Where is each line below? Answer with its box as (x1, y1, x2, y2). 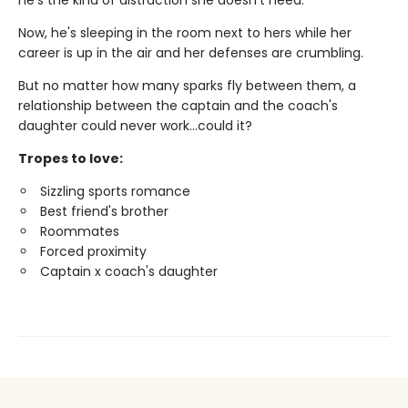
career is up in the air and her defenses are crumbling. (18, 44, 363, 63)
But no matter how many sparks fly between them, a (18, 76, 356, 96)
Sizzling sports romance (40, 182, 190, 201)
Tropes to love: (18, 149, 123, 168)
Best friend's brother (40, 202, 168, 221)
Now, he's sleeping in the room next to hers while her (18, 24, 352, 43)
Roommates (40, 222, 119, 241)
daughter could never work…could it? (18, 117, 252, 136)
